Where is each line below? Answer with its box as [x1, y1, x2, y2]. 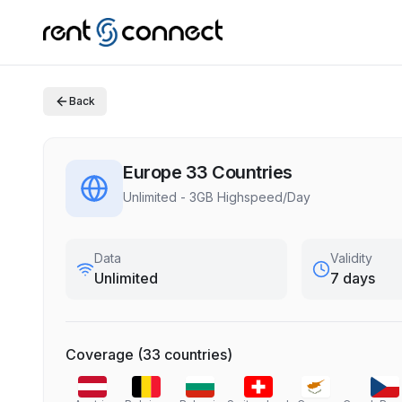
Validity [330, 250, 373, 266]
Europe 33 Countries [123, 162, 293, 183]
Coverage [66, 345, 134, 363]
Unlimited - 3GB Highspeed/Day [123, 189, 310, 205]
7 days [330, 269, 376, 287]
